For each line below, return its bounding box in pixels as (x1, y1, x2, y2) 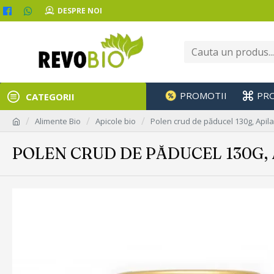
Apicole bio (95, 115, 136, 127)
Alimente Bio (35, 115, 81, 127)
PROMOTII (180, 89, 227, 102)
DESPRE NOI (57, 5, 102, 16)
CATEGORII (26, 90, 75, 103)
